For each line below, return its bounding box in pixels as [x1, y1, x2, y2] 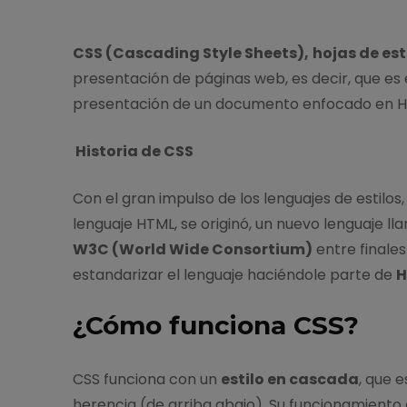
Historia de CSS [72, 140, 194, 162]
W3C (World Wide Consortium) [72, 238, 313, 260]
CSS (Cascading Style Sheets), [72, 42, 309, 64]
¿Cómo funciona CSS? [72, 309, 359, 341]
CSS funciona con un [72, 368, 221, 390]
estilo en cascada [220, 368, 359, 390]
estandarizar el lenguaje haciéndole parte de [72, 263, 396, 285]
